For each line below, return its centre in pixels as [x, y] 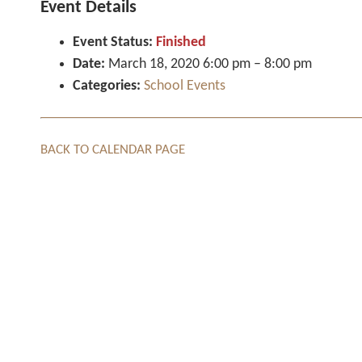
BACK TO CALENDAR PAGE [113, 150]
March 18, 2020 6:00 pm [179, 65]
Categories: [107, 86]
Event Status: [113, 43]
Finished [179, 43]
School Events [185, 86]
